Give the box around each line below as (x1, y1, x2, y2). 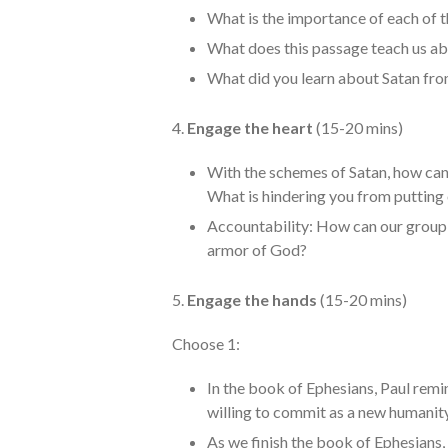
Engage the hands (187, 289, 317, 309)
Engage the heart (187, 117, 313, 137)
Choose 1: (172, 333, 240, 353)
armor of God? (207, 239, 307, 259)
